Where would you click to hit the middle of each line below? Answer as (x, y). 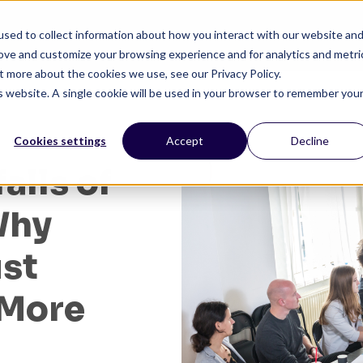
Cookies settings (60, 140)
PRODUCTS (171, 36)
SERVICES (75, 36)
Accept (185, 140)
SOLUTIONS (275, 36)
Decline (310, 140)
